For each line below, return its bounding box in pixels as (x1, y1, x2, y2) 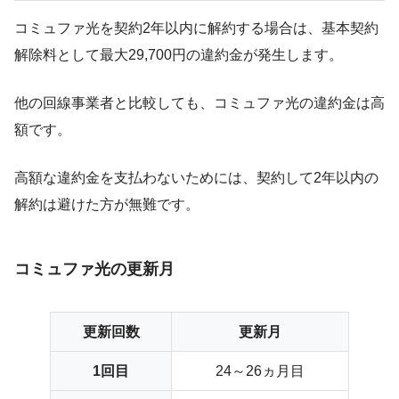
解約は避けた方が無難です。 (14, 197, 199, 213)
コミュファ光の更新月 (14, 259, 175, 278)
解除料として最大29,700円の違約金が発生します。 (14, 47, 343, 63)
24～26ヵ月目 (216, 362, 305, 379)
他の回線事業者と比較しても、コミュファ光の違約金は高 (14, 95, 385, 111)
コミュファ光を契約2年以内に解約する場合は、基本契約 (14, 20, 379, 37)
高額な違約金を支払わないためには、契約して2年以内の (14, 170, 379, 186)
